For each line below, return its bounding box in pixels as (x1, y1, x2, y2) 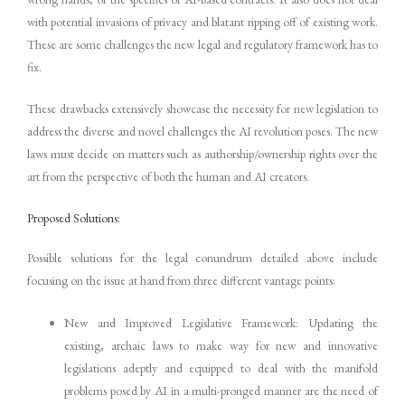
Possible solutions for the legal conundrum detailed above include (27, 250, 378, 267)
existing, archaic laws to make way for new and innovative (64, 337, 378, 354)
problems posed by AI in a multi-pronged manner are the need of (64, 382, 378, 400)
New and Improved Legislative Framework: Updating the (64, 315, 378, 332)
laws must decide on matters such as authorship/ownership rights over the (27, 146, 378, 163)
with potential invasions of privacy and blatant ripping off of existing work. (27, 13, 378, 30)
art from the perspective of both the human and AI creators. (27, 168, 309, 185)
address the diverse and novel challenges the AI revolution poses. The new (27, 123, 378, 140)
